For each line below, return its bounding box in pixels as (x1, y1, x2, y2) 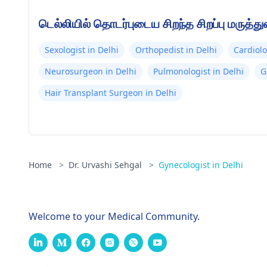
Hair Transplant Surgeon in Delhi (45, 87, 176, 98)
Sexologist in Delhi (45, 44, 119, 55)
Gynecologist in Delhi (159, 159, 243, 170)
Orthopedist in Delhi (135, 44, 217, 55)
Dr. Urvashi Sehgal (69, 159, 144, 170)
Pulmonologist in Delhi (153, 66, 244, 77)
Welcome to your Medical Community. (29, 210, 200, 223)
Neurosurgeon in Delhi (45, 66, 136, 77)
